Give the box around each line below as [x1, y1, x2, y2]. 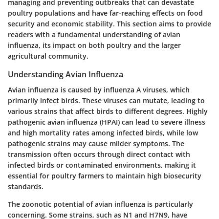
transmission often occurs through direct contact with [8, 150, 190, 159]
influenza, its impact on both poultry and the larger [8, 40, 181, 50]
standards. [8, 182, 44, 192]
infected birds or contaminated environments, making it [8, 160, 196, 170]
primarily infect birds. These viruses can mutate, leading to [8, 96, 205, 106]
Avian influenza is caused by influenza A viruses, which [8, 85, 190, 95]
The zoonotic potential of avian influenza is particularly [8, 199, 193, 209]
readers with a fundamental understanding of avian [8, 29, 180, 39]
